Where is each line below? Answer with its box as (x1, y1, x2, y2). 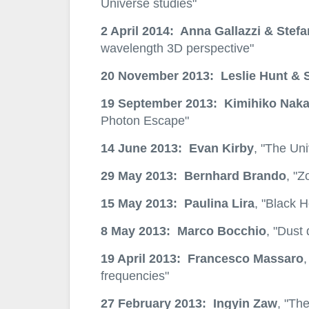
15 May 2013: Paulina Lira (100, 196, 255, 211)
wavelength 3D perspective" (100, 41, 254, 56)
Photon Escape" (100, 113, 189, 128)
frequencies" (100, 268, 169, 283)
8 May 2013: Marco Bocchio (100, 223, 266, 239)
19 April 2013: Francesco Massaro (100, 251, 303, 266)
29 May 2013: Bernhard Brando (100, 168, 286, 183)
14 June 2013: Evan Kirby (100, 141, 254, 156)
